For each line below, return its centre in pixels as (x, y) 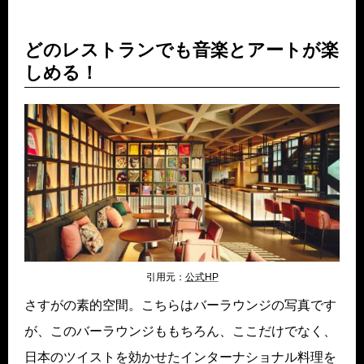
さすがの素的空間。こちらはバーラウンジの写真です (180, 305)
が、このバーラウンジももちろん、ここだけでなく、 (180, 331)
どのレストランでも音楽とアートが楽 (182, 50)
